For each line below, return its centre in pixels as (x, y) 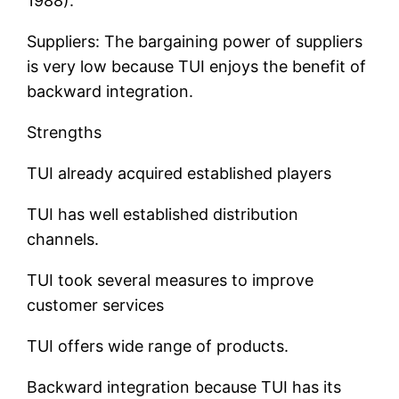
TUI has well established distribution (163, 215)
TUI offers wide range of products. (158, 346)
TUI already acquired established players (179, 174)
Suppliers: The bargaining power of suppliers (195, 42)
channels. (63, 240)
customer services (96, 305)
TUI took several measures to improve (171, 281)
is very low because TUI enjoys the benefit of (197, 67)
